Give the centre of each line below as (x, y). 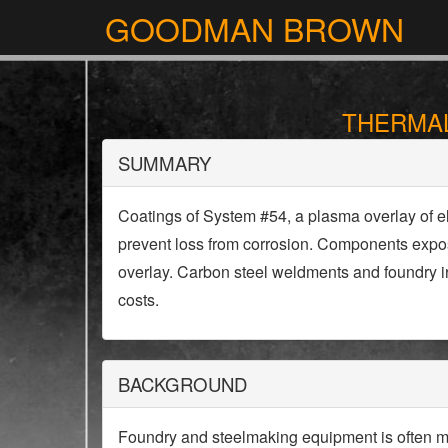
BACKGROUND (182, 384)
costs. (138, 299)
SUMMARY (164, 163)
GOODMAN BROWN (254, 28)
